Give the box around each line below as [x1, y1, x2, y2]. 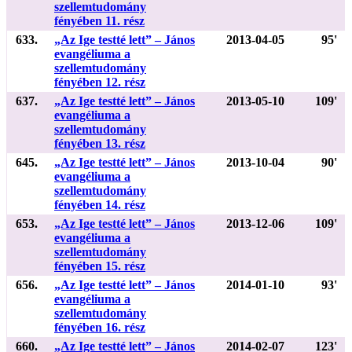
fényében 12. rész [54, 75, 145, 89]
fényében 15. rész [54, 258, 145, 273]
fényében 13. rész [54, 136, 145, 150]
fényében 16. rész [54, 320, 145, 334]
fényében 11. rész [54, 13, 145, 27]
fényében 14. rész [54, 197, 145, 211]
